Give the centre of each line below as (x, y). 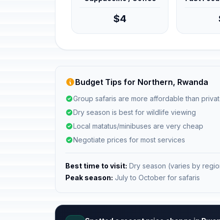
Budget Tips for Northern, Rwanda (142, 82)
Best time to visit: (96, 166)
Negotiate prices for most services (129, 140)
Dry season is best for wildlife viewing (135, 112)
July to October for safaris (156, 178)
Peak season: (89, 178)
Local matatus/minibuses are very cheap (138, 126)
